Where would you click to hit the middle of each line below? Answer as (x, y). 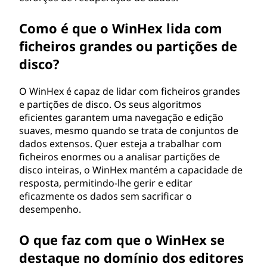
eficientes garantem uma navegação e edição (121, 117)
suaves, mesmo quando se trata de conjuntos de (129, 131)
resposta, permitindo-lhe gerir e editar (106, 183)
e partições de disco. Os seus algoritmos (110, 104)
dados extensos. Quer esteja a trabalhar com (120, 144)
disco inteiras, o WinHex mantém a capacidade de (131, 170)
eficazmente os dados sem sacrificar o (105, 196)
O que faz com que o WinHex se (122, 240)
